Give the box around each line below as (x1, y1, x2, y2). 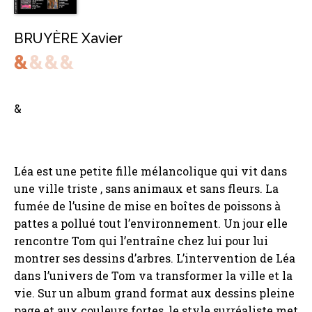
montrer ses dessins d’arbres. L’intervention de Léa (14, 251, 295, 266)
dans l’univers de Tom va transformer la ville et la (14, 268, 292, 283)
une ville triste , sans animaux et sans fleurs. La (14, 181, 279, 196)
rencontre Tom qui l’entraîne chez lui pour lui (14, 233, 268, 249)
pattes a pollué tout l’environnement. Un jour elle (14, 216, 288, 231)
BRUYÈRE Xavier (14, 30, 123, 47)
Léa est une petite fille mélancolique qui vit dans (14, 164, 287, 179)
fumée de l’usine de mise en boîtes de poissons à (14, 198, 281, 214)
